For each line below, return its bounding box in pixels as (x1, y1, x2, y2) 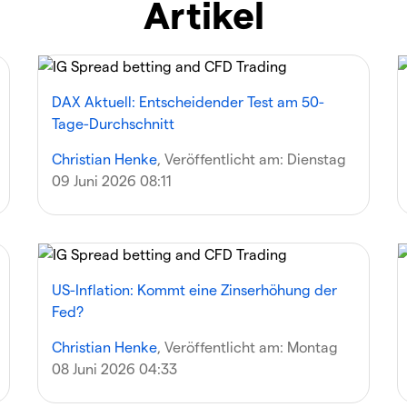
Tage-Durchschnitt (51, 114, 174, 132)
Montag (286, 338, 338, 355)
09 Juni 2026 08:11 (51, 172, 172, 189)
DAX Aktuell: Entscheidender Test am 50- (51, 93, 324, 110)
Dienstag (286, 150, 346, 167)
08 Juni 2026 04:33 (51, 360, 177, 377)
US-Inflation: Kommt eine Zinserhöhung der (51, 281, 337, 298)
